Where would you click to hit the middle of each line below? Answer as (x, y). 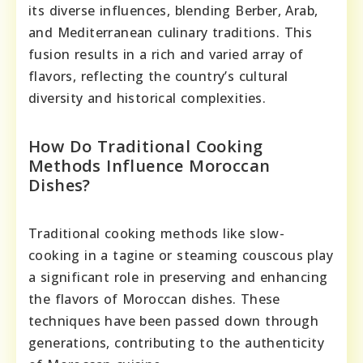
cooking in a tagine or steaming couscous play (181, 256)
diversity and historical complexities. (147, 98)
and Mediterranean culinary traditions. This (171, 33)
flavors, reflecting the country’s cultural (158, 77)
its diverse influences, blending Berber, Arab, (173, 11)
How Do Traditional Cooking (146, 147)
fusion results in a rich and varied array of (166, 55)
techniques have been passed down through (173, 321)
